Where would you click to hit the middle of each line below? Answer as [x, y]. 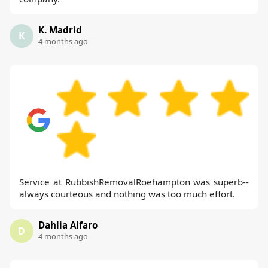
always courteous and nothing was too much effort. [127, 194]
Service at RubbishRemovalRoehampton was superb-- [134, 182]
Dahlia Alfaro [68, 225]
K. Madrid [60, 30]
